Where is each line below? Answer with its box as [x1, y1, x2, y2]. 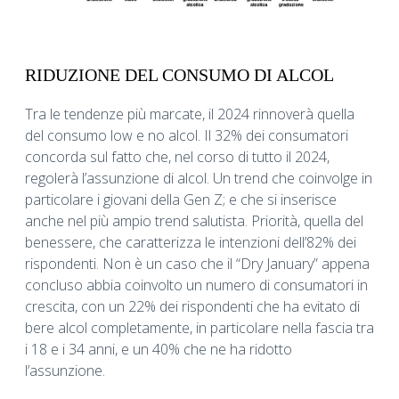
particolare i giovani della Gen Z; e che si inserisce [25, 190, 337, 210]
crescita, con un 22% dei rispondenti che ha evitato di [25, 297, 360, 317]
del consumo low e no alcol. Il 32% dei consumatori [25, 126, 348, 146]
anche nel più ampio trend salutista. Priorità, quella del [25, 211, 363, 232]
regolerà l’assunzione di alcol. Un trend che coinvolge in [25, 168, 372, 189]
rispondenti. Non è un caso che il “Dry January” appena [25, 254, 370, 274]
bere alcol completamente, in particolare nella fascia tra [25, 318, 374, 338]
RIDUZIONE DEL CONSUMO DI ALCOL [25, 65, 334, 85]
